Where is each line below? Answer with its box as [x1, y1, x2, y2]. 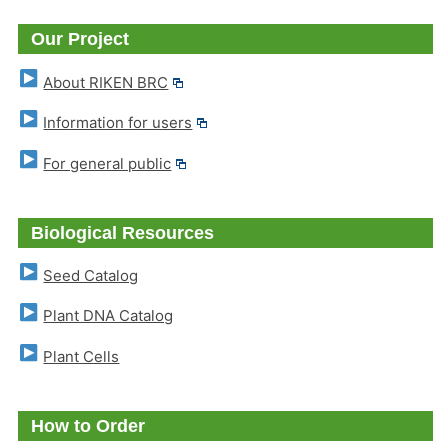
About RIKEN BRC [43, 72, 169, 92]
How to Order [31, 416, 146, 437]
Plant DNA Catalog [43, 306, 174, 326]
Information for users [43, 113, 193, 133]
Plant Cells [43, 347, 120, 367]
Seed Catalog [43, 266, 139, 286]
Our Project [31, 29, 130, 50]
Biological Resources [31, 222, 215, 243]
